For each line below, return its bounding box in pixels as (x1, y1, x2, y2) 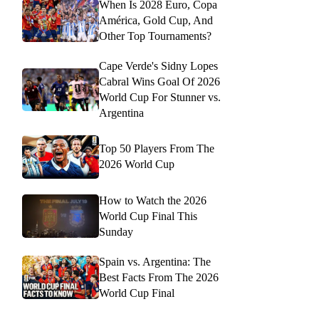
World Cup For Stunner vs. (99, 91, 221, 103)
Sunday (99, 225, 133, 238)
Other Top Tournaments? (99, 30, 211, 42)
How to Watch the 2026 (99, 194, 206, 206)
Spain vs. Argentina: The (99, 255, 211, 268)
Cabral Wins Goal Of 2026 (99, 75, 220, 88)
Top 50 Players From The (99, 142, 214, 155)
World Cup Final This (99, 209, 197, 222)
